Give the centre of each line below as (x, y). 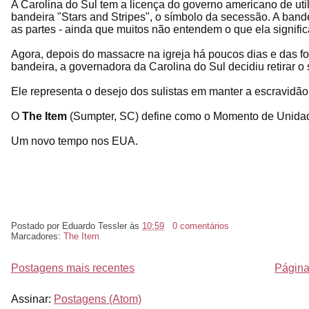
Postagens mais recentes (73, 268)
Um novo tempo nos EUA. (74, 141)
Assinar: (32, 299)
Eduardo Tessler (94, 226)
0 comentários (200, 226)
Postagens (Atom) (98, 299)
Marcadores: (37, 236)
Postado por (37, 226)
